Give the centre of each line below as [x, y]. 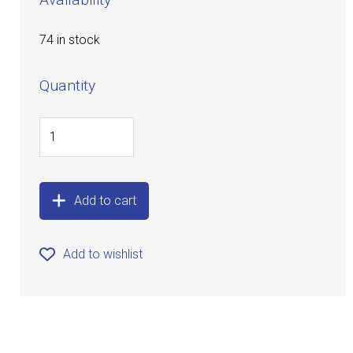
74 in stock [70, 40]
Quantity [68, 86]
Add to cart [106, 201]
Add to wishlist [103, 255]
